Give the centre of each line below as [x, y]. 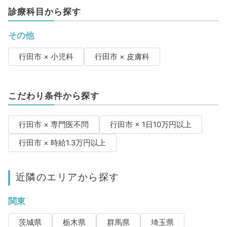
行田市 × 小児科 [46, 57]
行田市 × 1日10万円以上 [150, 125]
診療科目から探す [44, 12]
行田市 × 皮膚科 [122, 57]
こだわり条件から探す [53, 96]
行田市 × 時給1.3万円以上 [62, 143]
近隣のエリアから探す [67, 177]
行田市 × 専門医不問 [53, 125]
